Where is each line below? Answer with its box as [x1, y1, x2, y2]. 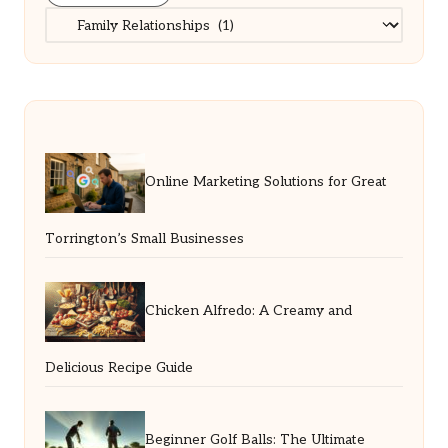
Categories [44, 9, 115, 26]
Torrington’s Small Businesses [45, 231, 244, 248]
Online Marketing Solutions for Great [145, 174, 387, 191]
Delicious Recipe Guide [45, 360, 193, 377]
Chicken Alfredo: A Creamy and [145, 303, 352, 320]
